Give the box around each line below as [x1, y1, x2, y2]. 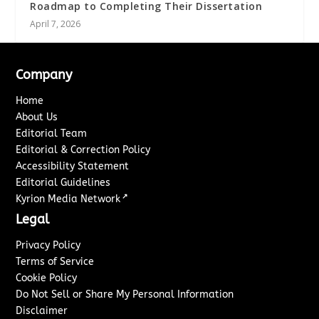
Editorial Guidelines [16, 177, 111, 189]
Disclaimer [16, 305, 68, 318]
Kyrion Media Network [16, 193, 121, 206]
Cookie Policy [16, 272, 78, 285]
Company [16, 67, 73, 83]
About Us [16, 111, 58, 124]
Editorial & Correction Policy [16, 144, 151, 157]
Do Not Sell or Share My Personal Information [16, 288, 234, 301]
